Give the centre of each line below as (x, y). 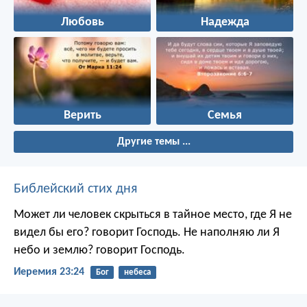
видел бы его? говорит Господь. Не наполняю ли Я (147, 232)
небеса (137, 272)
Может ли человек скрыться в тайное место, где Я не (153, 214)
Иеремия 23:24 (49, 272)
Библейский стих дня (75, 189)
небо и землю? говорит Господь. (99, 250)
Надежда (225, 22)
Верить (82, 115)
